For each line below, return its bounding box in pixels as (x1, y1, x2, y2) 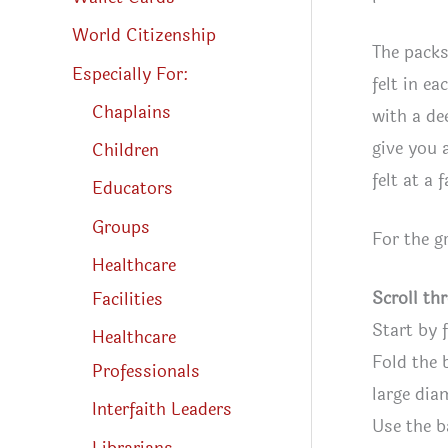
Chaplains (92, 98, 171, 126)
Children (92, 137, 159, 165)
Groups (92, 213, 150, 241)
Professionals (92, 358, 200, 386)
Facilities (92, 285, 163, 313)
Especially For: (72, 60, 188, 88)
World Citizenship (72, 22, 216, 50)
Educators (92, 175, 173, 203)
